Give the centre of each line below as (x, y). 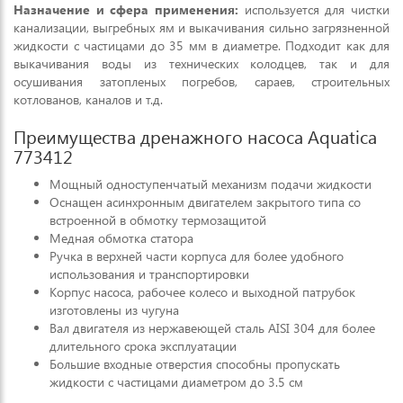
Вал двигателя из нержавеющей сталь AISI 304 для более (212, 328)
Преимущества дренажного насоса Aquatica (195, 136)
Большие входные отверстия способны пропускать (195, 364)
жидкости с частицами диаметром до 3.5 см (176, 382)
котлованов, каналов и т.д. (88, 99)
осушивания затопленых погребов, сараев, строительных (201, 81)
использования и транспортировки (149, 274)
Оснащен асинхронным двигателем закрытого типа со (205, 202)
